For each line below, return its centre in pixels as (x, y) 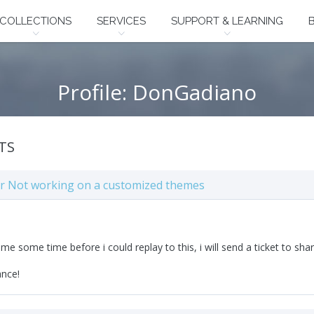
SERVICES (121, 21)
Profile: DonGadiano (157, 92)
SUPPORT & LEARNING (227, 21)
